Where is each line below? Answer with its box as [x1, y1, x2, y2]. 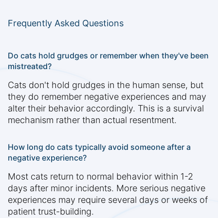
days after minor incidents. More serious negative [8, 183, 205, 194]
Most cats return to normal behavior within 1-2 [8, 171, 193, 182]
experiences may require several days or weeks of [8, 195, 208, 205]
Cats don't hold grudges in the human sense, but [8, 80, 203, 91]
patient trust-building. [8, 206, 94, 217]
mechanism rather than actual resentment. [8, 115, 177, 126]
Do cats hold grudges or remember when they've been [8, 51, 209, 61]
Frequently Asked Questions [8, 18, 124, 29]
